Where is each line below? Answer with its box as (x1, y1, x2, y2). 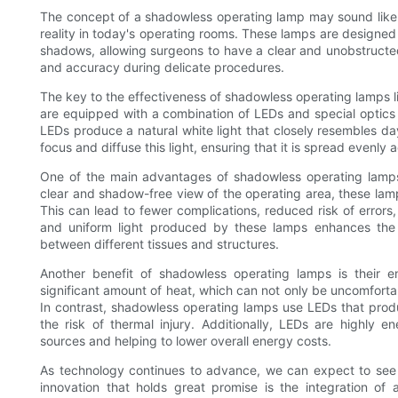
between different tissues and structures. (40, 236, 279, 252)
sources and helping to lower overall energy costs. (40, 333, 331, 349)
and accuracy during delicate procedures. (40, 60, 284, 76)
